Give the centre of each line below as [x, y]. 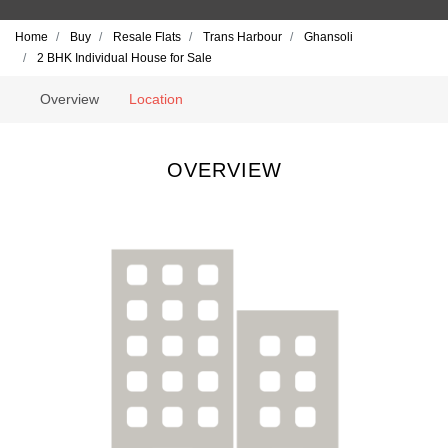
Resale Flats [147, 37]
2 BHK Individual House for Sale [124, 58]
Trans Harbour [242, 37]
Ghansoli [328, 37]
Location [156, 99]
